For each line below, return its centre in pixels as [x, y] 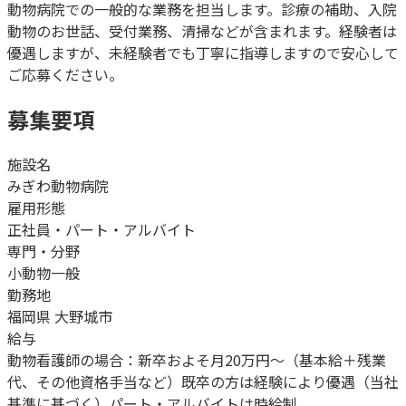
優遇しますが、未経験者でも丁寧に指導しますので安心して [203, 52]
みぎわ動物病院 [58, 185]
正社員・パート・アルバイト [101, 229]
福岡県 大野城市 [60, 316]
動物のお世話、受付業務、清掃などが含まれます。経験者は [202, 30]
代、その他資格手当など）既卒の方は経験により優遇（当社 [203, 381]
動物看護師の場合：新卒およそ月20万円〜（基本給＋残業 [197, 359]
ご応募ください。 [65, 74]
